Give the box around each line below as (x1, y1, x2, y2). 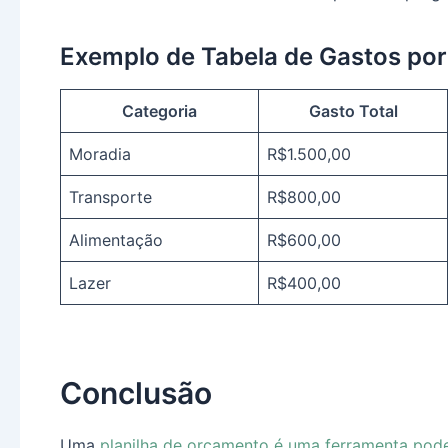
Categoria (122, 101, 197, 122)
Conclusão (60, 375, 212, 412)
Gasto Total (308, 101, 398, 122)
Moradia (69, 144, 131, 165)
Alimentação (69, 230, 163, 251)
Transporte (69, 187, 152, 208)
